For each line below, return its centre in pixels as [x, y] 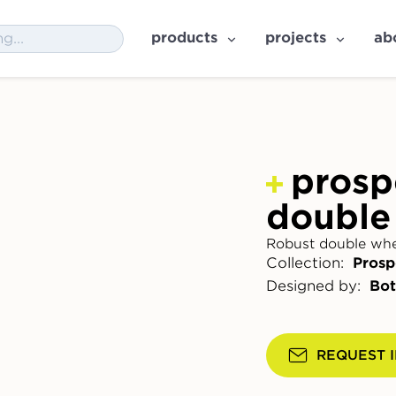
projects [296, 38]
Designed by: [313, 286]
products [184, 38]
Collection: [305, 263]
